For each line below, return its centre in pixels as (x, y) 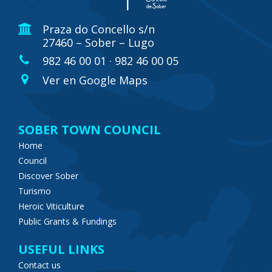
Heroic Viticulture (51, 206)
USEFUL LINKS (61, 249)
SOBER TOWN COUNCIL (90, 130)
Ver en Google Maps (95, 80)
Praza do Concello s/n (99, 29)
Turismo (35, 191)
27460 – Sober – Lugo (98, 42)
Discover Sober (48, 176)
